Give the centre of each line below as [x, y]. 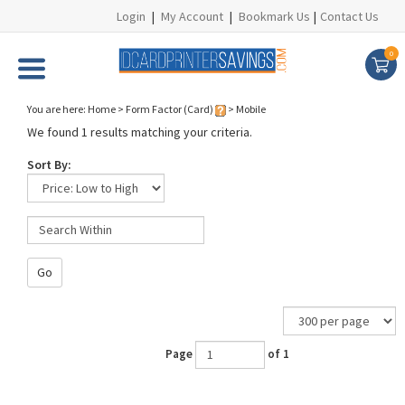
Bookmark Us [274, 16]
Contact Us [349, 16]
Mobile [251, 109]
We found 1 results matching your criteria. [140, 132]
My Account [192, 16]
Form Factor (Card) [170, 109]
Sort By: [49, 165]
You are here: [57, 109]
